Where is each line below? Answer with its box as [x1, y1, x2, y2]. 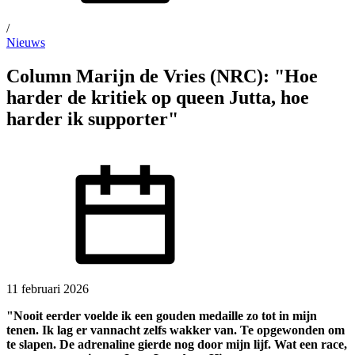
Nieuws [6, 36, 45, 49]
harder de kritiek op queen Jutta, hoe [6, 86, 309, 108]
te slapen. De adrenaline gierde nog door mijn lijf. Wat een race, [6, 337, 347, 351]
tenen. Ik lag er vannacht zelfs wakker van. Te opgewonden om [6, 323, 345, 337]
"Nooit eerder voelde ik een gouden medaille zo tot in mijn [6, 308, 317, 323]
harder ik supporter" [6, 108, 178, 129]
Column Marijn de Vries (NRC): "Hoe [6, 65, 318, 86]
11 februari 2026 [6, 281, 89, 296]
